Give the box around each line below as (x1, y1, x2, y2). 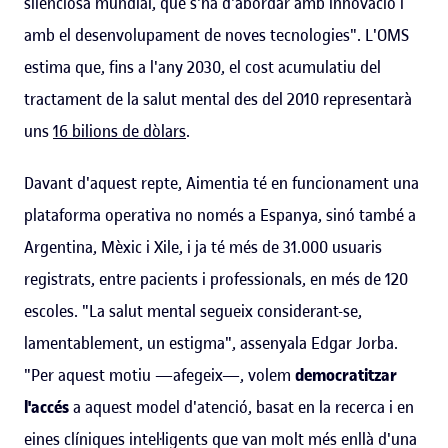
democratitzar (295, 363, 397, 386)
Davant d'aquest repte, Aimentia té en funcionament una (24, 171, 419, 194)
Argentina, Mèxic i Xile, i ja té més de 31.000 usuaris (24, 235, 382, 258)
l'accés (24, 395, 69, 418)
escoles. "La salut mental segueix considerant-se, (24, 299, 362, 322)
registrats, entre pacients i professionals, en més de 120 (24, 267, 408, 290)
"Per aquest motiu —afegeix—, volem (24, 363, 295, 386)
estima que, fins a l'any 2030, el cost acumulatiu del (24, 55, 381, 78)
